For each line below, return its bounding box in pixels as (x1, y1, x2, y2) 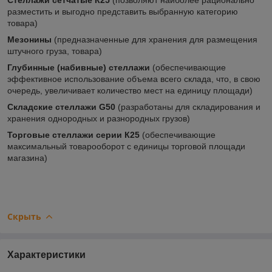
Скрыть (7, 210, 41, 222)
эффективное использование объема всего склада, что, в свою (7, 73, 260, 84)
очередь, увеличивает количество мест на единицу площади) (7, 85, 253, 95)
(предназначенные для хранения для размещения (52, 34, 257, 44)
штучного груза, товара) (7, 46, 102, 56)
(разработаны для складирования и (115, 101, 260, 112)
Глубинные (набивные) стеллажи (7, 62, 150, 72)
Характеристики (7, 250, 86, 260)
